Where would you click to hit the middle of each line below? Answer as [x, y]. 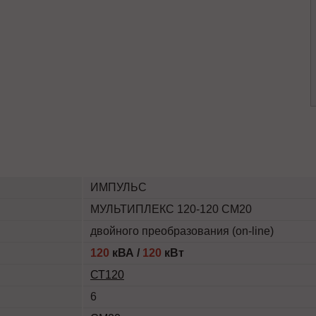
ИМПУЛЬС [119, 187]
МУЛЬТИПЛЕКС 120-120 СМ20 [171, 209]
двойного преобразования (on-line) [182, 231]
